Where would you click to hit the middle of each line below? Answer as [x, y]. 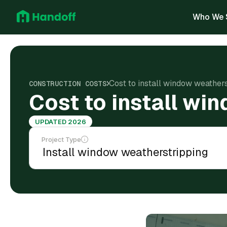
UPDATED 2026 [60, 122]
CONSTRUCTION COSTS [68, 83]
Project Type [61, 139]
